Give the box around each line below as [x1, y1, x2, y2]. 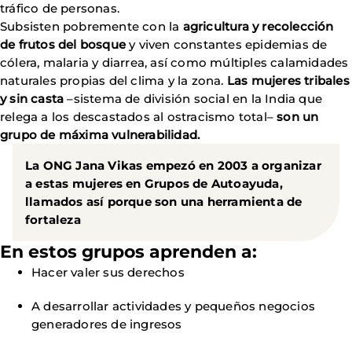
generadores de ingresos [31, 317, 182, 332]
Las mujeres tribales [226, 73, 350, 88]
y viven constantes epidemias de [126, 37, 328, 52]
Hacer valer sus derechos [31, 265, 185, 280]
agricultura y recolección [182, 19, 334, 34]
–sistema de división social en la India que [64, 91, 323, 106]
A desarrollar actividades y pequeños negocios [31, 299, 316, 313]
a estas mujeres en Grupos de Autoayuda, [25, 176, 283, 191]
